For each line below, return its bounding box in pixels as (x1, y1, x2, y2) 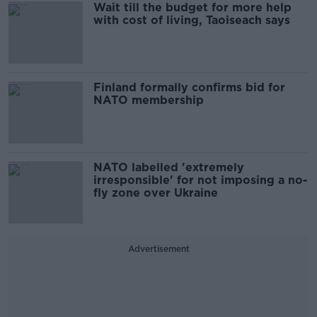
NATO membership (93, 93, 204, 108)
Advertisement (127, 243, 190, 255)
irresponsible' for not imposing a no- (93, 173, 308, 188)
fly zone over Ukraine (93, 186, 218, 200)
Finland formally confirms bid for (93, 81, 285, 95)
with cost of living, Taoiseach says (93, 13, 290, 28)
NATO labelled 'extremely (93, 161, 244, 175)
